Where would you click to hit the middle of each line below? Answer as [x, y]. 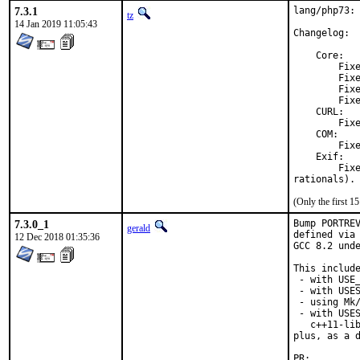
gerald [139, 228]
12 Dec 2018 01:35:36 [57, 237]
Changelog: [321, 33]
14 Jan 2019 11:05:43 [56, 24]
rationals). [324, 179]
